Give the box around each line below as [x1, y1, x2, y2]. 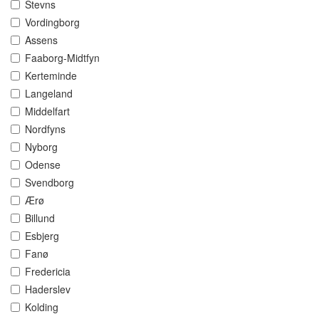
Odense [25, 157, 61, 172]
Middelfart [25, 104, 70, 119]
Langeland [25, 86, 73, 101]
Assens [25, 33, 58, 48]
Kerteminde [25, 68, 77, 83]
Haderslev [25, 282, 70, 297]
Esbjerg [25, 229, 59, 244]
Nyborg [25, 140, 58, 155]
